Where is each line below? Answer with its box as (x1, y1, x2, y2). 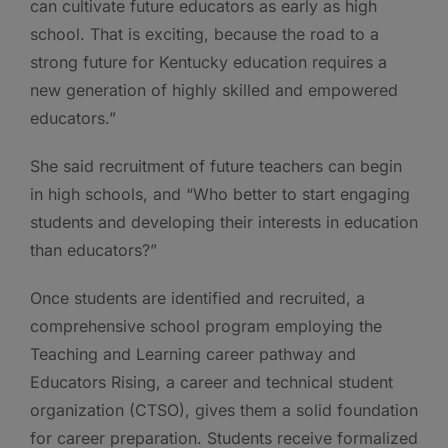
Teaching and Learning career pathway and (30, 343, 356, 364)
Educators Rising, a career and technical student (30, 371, 393, 392)
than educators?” (30, 239, 157, 260)
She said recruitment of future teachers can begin (30, 155, 402, 176)
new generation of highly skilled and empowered (30, 79, 398, 100)
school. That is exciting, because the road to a (30, 23, 379, 44)
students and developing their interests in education (30, 211, 418, 232)
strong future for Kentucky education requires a (30, 51, 387, 72)
